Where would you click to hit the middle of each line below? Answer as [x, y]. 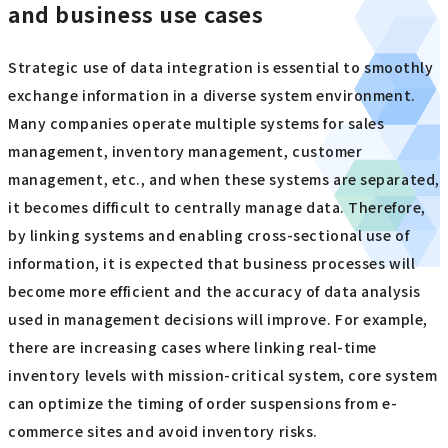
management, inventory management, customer [185, 150]
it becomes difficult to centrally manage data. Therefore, [217, 206]
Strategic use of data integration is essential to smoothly [221, 66]
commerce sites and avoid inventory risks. [163, 430]
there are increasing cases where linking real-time [192, 346]
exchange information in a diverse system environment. [212, 94]
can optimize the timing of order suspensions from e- [203, 402]
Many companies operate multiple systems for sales [196, 122]
